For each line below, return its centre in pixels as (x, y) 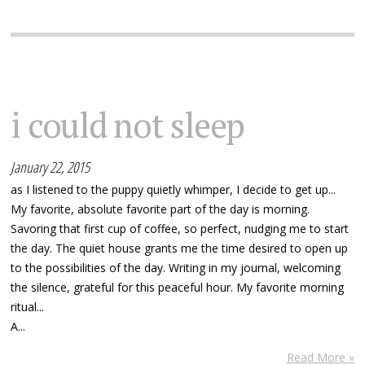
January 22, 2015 (51, 167)
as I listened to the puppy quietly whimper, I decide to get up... (174, 190)
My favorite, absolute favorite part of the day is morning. (161, 209)
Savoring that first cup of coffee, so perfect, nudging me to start (180, 229)
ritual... (28, 307)
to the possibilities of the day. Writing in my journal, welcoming (176, 268)
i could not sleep (128, 125)
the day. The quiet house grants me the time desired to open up (180, 248)
